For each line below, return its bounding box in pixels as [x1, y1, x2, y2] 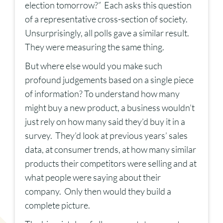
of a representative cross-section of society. [25, 13, 188, 25]
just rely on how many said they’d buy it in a [25, 116, 185, 127]
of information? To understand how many [25, 88, 180, 100]
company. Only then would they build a [25, 186, 171, 197]
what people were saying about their [25, 172, 161, 183]
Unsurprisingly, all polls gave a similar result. [25, 27, 189, 39]
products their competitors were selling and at [25, 158, 197, 169]
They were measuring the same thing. [25, 41, 164, 53]
